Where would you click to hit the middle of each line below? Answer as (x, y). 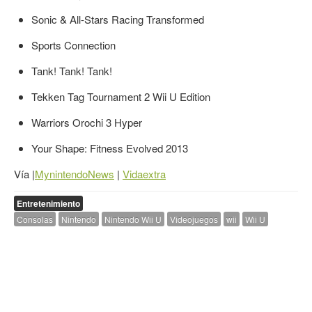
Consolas (35, 219)
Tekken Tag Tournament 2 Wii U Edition (121, 97)
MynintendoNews (75, 174)
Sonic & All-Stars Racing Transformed (118, 19)
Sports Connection (73, 45)
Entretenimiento (48, 204)
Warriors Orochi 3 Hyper (87, 123)
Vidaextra (144, 174)
